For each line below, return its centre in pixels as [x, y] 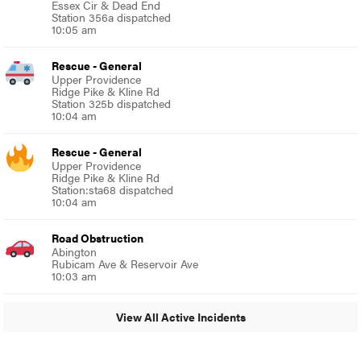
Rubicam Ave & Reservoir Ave [125, 263]
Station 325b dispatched [112, 103]
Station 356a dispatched [112, 17]
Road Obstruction [98, 237]
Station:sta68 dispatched [113, 189]
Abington [75, 251]
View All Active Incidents [180, 317]
